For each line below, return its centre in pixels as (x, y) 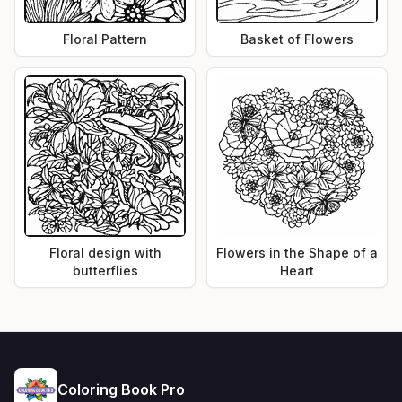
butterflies (105, 270)
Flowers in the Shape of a (297, 252)
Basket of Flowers (297, 39)
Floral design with (105, 252)
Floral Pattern (105, 39)
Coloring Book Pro (121, 389)
